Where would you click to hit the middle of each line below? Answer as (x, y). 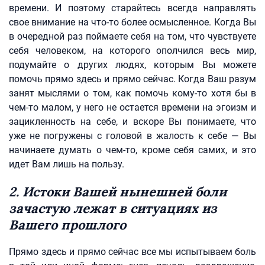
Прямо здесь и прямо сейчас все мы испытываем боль (132, 252)
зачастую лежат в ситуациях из (113, 208)
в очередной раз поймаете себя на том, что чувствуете (132, 36)
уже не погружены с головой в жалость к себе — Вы (132, 136)
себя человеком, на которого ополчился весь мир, (132, 51)
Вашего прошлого (67, 225)
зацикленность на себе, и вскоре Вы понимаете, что (132, 122)
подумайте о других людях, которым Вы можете (132, 65)
